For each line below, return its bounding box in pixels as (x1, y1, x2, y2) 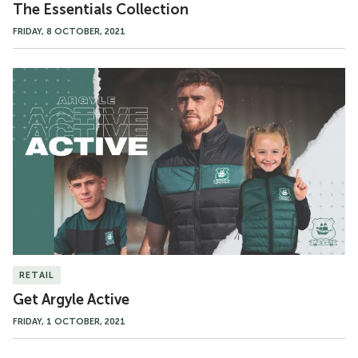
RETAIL (19, 270, 54, 280)
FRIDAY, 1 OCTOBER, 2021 (13, 316, 125, 327)
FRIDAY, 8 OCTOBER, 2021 (13, 26, 125, 37)
